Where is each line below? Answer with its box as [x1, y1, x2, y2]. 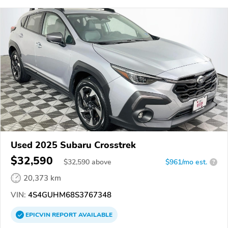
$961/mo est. [165, 157, 207, 167]
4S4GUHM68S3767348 [26, 189, 111, 200]
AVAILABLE [77, 210, 112, 219]
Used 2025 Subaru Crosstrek [11, 138, 136, 151]
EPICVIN [25, 210, 52, 219]
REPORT [52, 210, 77, 219]
